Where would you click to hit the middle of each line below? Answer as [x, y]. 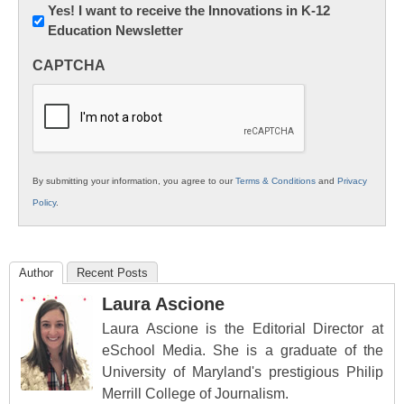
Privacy [352, 181]
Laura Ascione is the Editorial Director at [243, 329]
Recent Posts [112, 273]
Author [36, 273]
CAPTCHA [69, 66]
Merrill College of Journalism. [195, 394]
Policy [44, 203]
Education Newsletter [115, 31]
